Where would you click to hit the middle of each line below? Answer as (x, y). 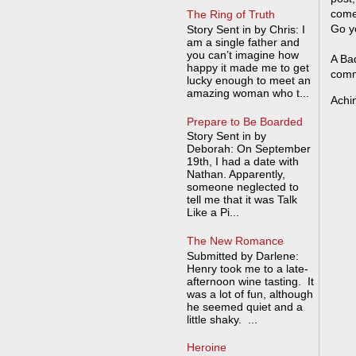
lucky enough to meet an (248, 80)
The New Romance (235, 240)
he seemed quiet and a (244, 306)
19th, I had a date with (242, 162)
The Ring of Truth (230, 15)
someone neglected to (242, 187)
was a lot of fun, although (250, 294)
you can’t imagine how (242, 54)
